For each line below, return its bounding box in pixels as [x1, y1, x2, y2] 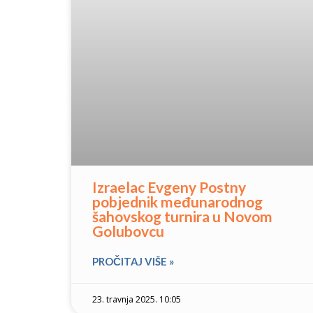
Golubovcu [92, 222, 164, 240]
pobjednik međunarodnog [92, 193, 263, 211]
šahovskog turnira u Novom [92, 208, 272, 226]
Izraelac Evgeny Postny [92, 178, 246, 196]
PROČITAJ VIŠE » [92, 255, 174, 268]
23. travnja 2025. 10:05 [92, 293, 181, 306]
